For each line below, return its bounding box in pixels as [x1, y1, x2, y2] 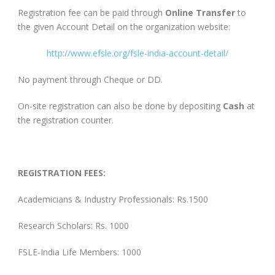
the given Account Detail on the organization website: [18, 20, 230, 33]
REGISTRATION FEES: [18, 166, 106, 179]
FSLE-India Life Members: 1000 [18, 246, 141, 258]
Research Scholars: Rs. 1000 [18, 219, 129, 231]
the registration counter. [18, 114, 114, 126]
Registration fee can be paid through [18, 6, 165, 18]
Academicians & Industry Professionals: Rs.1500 [18, 193, 208, 205]
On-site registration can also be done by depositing [18, 99, 223, 112]
